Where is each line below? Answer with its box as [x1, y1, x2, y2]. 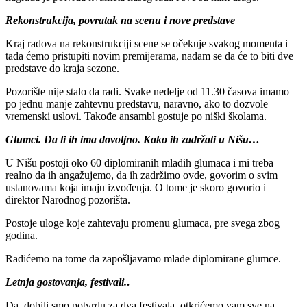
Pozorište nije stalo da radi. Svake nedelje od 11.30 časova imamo [5, 85, 289, 97]
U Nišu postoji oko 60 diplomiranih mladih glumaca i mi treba [5, 156, 273, 169]
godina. [5, 229, 38, 241]
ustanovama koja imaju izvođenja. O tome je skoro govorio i [5, 181, 266, 193]
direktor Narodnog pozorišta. [5, 193, 130, 206]
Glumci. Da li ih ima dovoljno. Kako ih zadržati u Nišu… [5, 133, 260, 145]
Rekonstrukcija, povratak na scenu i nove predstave [5, 14, 235, 26]
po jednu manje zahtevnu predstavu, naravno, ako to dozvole [5, 97, 268, 110]
